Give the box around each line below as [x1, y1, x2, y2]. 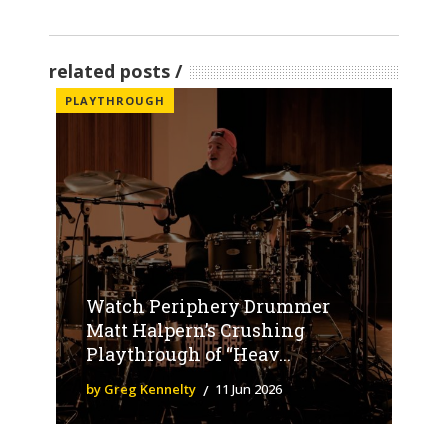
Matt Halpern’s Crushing [86, 317, 305, 342]
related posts [49, 58, 170, 83]
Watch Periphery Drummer [86, 293, 330, 318]
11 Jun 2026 [215, 379, 282, 398]
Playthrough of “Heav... [86, 341, 291, 366]
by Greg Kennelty [86, 379, 196, 398]
